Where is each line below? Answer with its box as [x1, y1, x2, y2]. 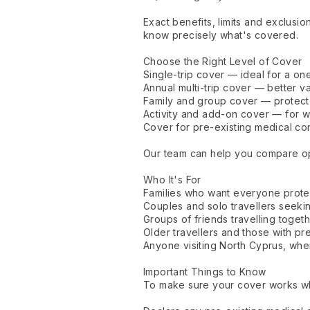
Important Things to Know [143, 266, 266, 278]
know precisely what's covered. [143, 29, 298, 42]
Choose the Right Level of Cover [143, 55, 302, 68]
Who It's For [143, 174, 201, 186]
